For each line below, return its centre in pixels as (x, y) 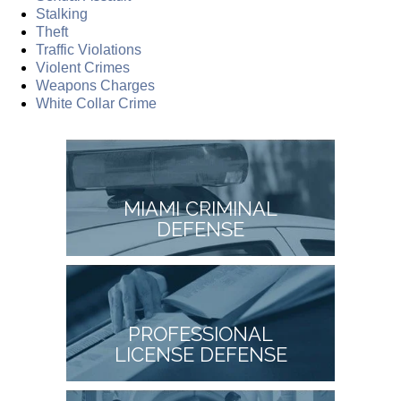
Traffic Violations (89, 49)
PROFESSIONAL (200, 333)
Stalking (62, 13)
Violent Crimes (83, 67)
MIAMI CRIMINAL (200, 208)
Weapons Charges (95, 85)
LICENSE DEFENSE (200, 354)
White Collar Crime (96, 103)
